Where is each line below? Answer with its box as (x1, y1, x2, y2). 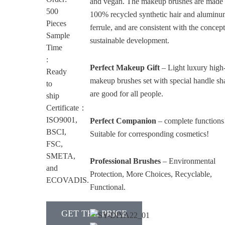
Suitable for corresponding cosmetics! (90, 130, 209, 139)
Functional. (90, 183, 126, 192)
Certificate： (46, 103, 87, 113)
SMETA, (46, 152, 75, 161)
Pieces (46, 19, 66, 28)
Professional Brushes (90, 157, 161, 166)
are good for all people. (90, 89, 164, 98)
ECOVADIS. (46, 176, 89, 185)
